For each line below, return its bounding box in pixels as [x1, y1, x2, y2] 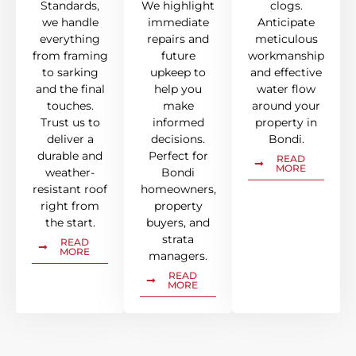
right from [41, 199, 99, 214]
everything [40, 32, 100, 47]
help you [154, 82, 202, 97]
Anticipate [257, 15, 315, 30]
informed [152, 115, 204, 130]
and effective [250, 65, 322, 80]
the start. [44, 215, 95, 230]
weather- [45, 165, 95, 180]
